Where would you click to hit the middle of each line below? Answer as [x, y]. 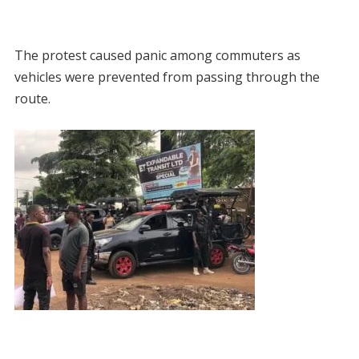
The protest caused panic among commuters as [157, 55]
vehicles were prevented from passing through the [167, 77]
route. [34, 98]
